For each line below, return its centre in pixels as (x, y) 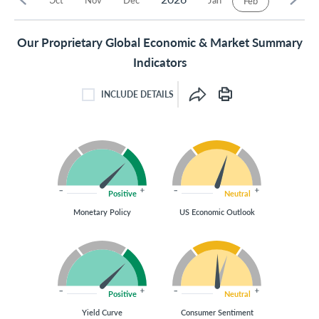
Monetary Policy (102, 212)
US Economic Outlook (217, 212)
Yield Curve (102, 312)
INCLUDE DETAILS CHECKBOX (162, 106)
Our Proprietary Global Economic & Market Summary (159, 42)
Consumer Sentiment (217, 312)
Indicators (159, 62)
